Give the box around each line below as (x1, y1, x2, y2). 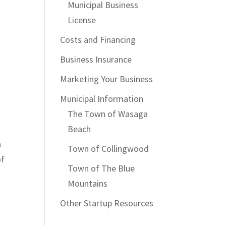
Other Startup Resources (60, 197, 154, 209)
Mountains (68, 178, 108, 190)
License (68, 14, 96, 26)
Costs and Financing (60, 34, 136, 46)
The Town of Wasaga (68, 108, 148, 120)
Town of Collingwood (68, 143, 149, 155)
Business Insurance (60, 53, 132, 66)
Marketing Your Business (60, 73, 153, 85)
